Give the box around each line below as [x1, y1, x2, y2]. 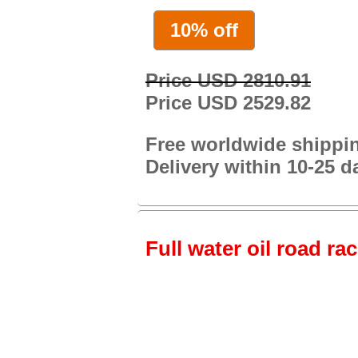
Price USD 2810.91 [145, 69, 311, 91]
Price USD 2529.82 [145, 91, 311, 113]
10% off [170, 18, 238, 41]
